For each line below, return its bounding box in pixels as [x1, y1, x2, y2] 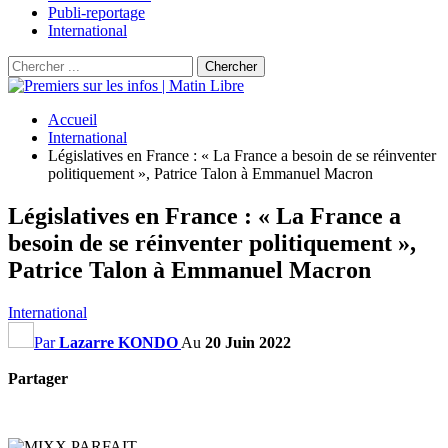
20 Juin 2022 [205, 333, 291, 351]
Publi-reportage [48, 4, 145, 21]
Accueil [48, 111, 97, 128]
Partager [8, 369, 68, 387]
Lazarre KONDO [59, 333, 178, 351]
